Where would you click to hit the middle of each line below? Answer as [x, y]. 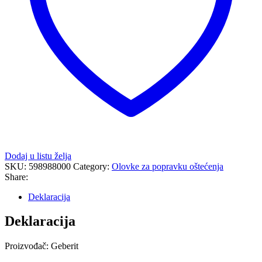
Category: [92, 166]
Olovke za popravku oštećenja [168, 166]
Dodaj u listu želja [38, 156]
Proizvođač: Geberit [42, 246]
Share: [16, 177]
